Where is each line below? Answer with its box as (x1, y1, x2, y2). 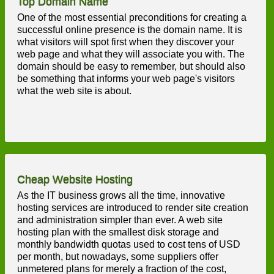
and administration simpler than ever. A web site (17, 215, 223, 225)
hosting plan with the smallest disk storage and (17, 227, 219, 237)
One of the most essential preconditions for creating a (17, 12, 246, 23)
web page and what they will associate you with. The (17, 49, 245, 59)
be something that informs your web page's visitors (17, 73, 235, 84)
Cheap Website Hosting (17, 172, 133, 185)
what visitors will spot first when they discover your (17, 37, 234, 47)
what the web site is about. (17, 86, 131, 96)
